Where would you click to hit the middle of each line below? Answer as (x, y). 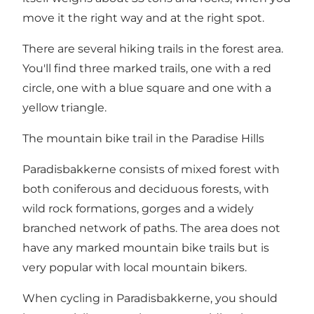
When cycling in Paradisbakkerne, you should (150, 298)
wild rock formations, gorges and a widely (138, 208)
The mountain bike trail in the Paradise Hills (143, 138)
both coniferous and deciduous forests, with (146, 189)
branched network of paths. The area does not (151, 228)
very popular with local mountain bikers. (135, 267)
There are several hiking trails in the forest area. (153, 48)
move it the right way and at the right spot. (143, 18)
